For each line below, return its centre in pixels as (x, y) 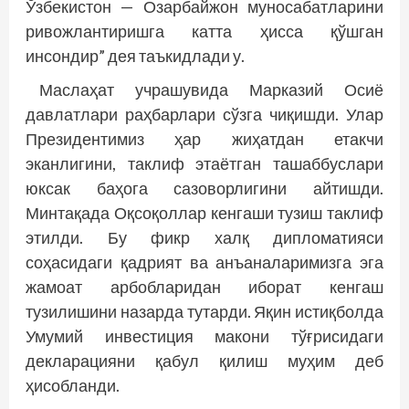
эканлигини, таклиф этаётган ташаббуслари (204, 163)
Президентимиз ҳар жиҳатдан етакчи (204, 139)
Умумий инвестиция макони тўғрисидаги (204, 336)
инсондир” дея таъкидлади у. (135, 56)
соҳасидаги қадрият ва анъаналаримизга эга (204, 262)
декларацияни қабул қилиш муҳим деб (204, 361)
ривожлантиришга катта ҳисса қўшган (204, 31)
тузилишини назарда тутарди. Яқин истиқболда (204, 311)
